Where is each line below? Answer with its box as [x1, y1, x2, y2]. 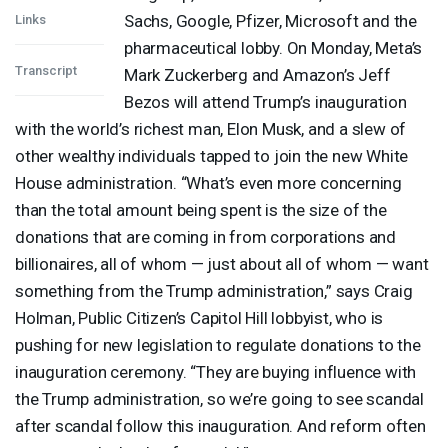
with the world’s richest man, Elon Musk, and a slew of [15, 118, 407, 139]
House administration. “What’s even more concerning [15, 172, 402, 193]
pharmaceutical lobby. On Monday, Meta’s [124, 37, 423, 58]
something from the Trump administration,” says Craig [15, 280, 413, 301]
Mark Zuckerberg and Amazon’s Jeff [124, 64, 391, 85]
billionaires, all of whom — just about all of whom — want [15, 253, 429, 274]
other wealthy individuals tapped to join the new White [15, 145, 409, 166]
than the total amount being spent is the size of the [15, 199, 387, 220]
